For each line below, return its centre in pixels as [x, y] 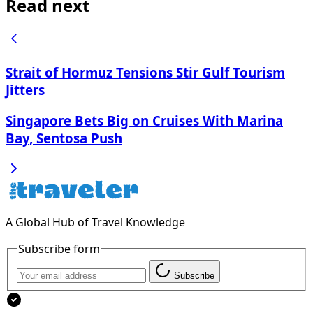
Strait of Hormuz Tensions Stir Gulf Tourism [145, 73]
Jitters [25, 90]
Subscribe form [59, 248]
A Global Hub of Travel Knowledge [95, 222]
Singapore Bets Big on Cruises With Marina [144, 120]
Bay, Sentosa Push [64, 138]
